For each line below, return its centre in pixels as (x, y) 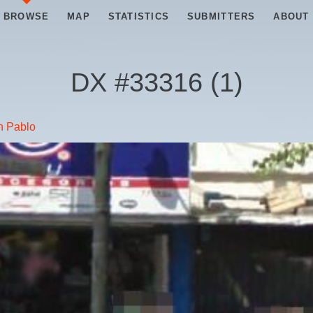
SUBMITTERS (221, 16)
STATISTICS (139, 16)
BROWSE (26, 16)
